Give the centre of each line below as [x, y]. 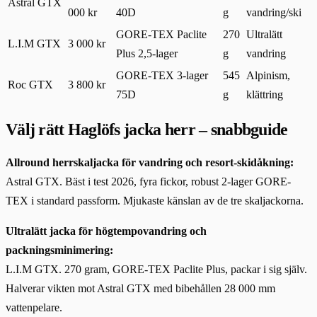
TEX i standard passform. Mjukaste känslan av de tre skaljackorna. [155, 200]
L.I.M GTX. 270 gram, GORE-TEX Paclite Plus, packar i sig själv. [156, 269]
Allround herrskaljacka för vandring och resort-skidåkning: [150, 162]
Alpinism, [268, 75]
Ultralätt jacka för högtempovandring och [106, 231]
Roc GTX [30, 84]
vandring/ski [274, 12]
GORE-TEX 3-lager [162, 75]
